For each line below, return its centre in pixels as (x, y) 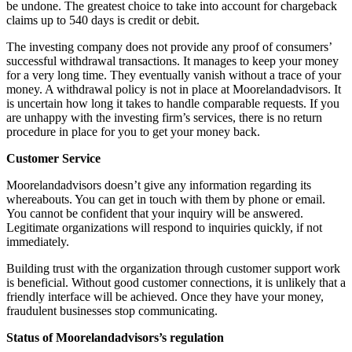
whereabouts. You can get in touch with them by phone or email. (166, 199)
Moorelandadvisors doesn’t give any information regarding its (159, 185)
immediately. (38, 241)
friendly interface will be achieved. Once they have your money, (165, 296)
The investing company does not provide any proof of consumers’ (169, 46)
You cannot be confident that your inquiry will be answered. (155, 213)
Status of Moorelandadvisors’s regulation (115, 337)
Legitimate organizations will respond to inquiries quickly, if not (164, 227)
